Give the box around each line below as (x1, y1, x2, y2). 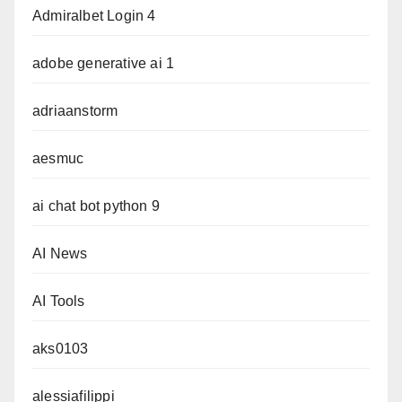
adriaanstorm (32, 103, 118, 119)
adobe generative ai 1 (32, 56, 175, 72)
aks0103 (32, 341, 89, 357)
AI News (32, 246, 88, 262)
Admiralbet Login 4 (32, 8, 156, 24)
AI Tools (32, 293, 85, 310)
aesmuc (32, 151, 84, 167)
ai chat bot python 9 (32, 198, 160, 214)
